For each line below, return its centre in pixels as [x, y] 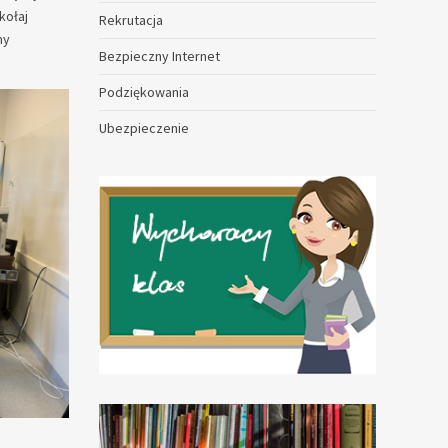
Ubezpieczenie [143, 128]
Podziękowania [143, 92]
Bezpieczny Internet [159, 56]
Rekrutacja [130, 20]
